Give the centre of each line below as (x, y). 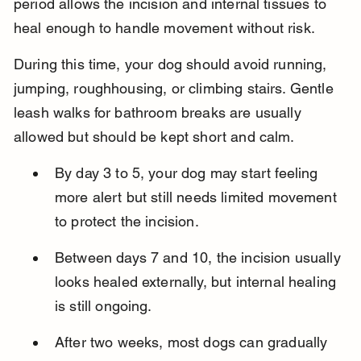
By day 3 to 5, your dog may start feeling (188, 173)
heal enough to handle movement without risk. (164, 28)
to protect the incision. (127, 222)
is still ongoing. (103, 306)
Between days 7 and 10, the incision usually (199, 258)
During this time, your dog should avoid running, (172, 64)
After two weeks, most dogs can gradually (193, 342)
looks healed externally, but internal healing (197, 282)
